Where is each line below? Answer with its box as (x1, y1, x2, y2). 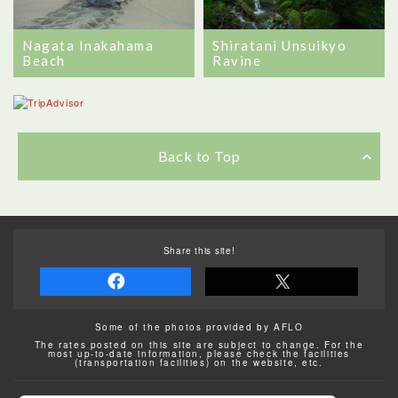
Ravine (212, 52, 261, 68)
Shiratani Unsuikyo (212, 36, 346, 53)
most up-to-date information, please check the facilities (47, 346, 351, 360)
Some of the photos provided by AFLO (94, 320, 304, 333)
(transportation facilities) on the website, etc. (75, 355, 323, 369)
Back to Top (157, 147, 241, 164)
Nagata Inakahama (22, 36, 154, 53)
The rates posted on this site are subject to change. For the (34, 338, 364, 351)
